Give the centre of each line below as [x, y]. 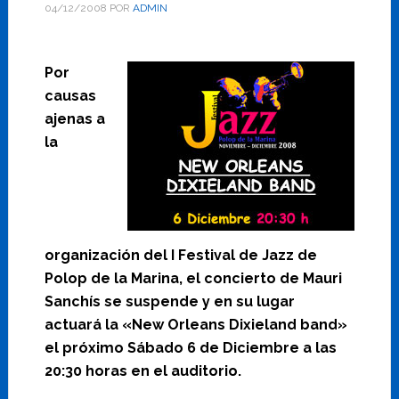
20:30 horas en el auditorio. [142, 371]
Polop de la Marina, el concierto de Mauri [193, 278]
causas [70, 96]
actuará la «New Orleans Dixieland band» [195, 325]
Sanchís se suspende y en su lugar [169, 301]
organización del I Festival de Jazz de [180, 255]
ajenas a [74, 119]
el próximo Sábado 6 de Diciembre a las [190, 348]
